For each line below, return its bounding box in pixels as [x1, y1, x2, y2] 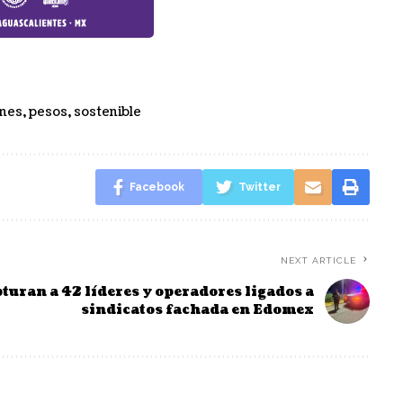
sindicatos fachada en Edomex [80, 301, 314, 319]
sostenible [74, 103, 141, 121]
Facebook [129, 181, 184, 194]
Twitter [237, 181, 281, 194]
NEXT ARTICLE [280, 255, 356, 266]
